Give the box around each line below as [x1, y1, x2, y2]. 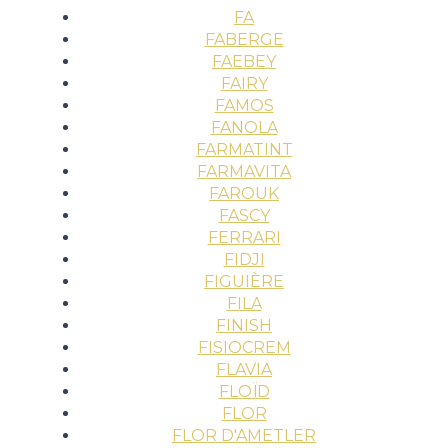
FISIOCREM [197, 338, 291, 357]
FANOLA [210, 118, 278, 137]
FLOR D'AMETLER [172, 426, 316, 445]
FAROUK [209, 184, 279, 203]
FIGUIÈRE [204, 272, 284, 291]
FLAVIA [216, 360, 272, 379]
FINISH [216, 316, 272, 335]
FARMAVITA [197, 162, 291, 181]
